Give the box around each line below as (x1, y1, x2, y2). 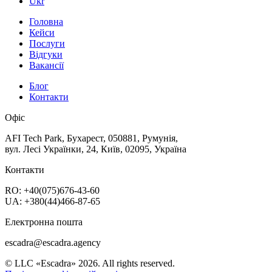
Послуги (29, 38, 65, 49)
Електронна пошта (5, 216, 83, 227)
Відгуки (29, 49, 63, 59)
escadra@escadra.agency (5, 237, 101, 248)
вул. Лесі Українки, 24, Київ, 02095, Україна (5, 143, 186, 154)
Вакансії (29, 59, 64, 70)
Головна (29, 16, 63, 27)
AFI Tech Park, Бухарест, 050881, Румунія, (5, 132, 178, 143)
